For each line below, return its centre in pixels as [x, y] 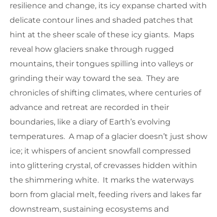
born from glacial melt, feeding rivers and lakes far [106, 195]
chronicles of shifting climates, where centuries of [105, 93]
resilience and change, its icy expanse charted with [108, 6]
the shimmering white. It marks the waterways [102, 180]
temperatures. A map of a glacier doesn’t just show [108, 137]
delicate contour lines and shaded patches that [101, 20]
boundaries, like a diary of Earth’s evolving [90, 122]
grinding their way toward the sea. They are [94, 78]
